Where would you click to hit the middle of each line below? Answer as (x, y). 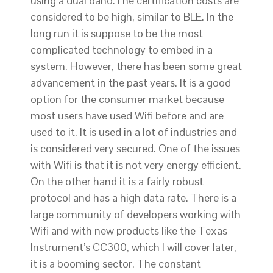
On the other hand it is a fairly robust (117, 182)
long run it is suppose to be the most (117, 34)
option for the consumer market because (127, 99)
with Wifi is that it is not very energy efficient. (136, 165)
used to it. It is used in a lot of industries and (134, 132)
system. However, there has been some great (136, 66)
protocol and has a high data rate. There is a (133, 198)
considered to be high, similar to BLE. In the (132, 17)
